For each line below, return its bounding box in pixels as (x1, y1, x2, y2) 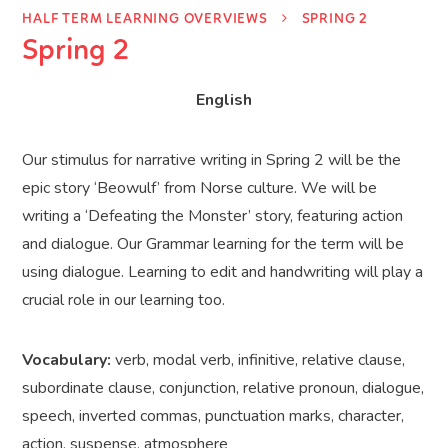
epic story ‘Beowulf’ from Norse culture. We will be (22, 177, 378, 200)
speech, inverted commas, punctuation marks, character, (22, 405, 405, 428)
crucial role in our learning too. (22, 289, 226, 312)
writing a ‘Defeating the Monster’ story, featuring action (22, 205, 404, 228)
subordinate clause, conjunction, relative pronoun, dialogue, (22, 377, 425, 400)
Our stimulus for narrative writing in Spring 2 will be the (22, 149, 402, 172)
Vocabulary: (22, 349, 112, 372)
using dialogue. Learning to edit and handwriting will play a (22, 261, 424, 284)
